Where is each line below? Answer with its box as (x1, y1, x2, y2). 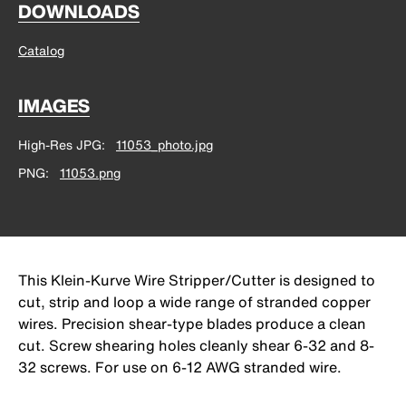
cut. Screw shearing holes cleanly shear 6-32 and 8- (18, 334, 374, 357)
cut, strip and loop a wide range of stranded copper (18, 291, 371, 314)
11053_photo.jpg (116, 135, 213, 155)
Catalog (18, 41, 64, 61)
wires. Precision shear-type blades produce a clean (18, 313, 366, 335)
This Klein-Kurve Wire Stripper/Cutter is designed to (18, 269, 375, 292)
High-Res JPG (18, 135, 101, 155)
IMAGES (18, 92, 90, 120)
